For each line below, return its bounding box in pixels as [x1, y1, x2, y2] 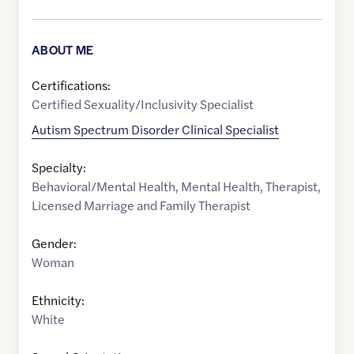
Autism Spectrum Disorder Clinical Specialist [32, 120, 279, 139]
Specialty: [32, 158, 86, 177]
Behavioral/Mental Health [32, 177, 175, 196]
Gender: [32, 234, 77, 253]
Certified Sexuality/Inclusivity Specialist [32, 95, 254, 114]
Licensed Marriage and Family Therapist [32, 196, 250, 215]
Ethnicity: [32, 291, 85, 310]
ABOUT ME [32, 41, 94, 58]
